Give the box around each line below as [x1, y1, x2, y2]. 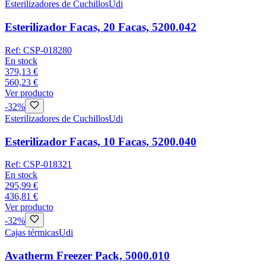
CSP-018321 [23, 159, 72, 170]
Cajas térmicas [5, 227, 59, 238]
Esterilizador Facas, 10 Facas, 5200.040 [5, 135, 197, 148]
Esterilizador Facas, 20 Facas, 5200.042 [5, 21, 197, 34]
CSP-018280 [23, 45, 72, 55]
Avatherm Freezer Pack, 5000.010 [5, 249, 170, 262]
